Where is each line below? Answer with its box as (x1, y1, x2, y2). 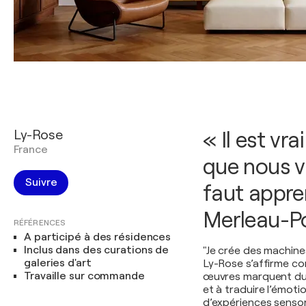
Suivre (25, 176, 57, 189)
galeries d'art (24, 257, 92, 269)
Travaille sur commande (24, 270, 145, 282)
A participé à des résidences (24, 231, 171, 243)
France (14, 143, 48, 156)
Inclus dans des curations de (24, 244, 169, 256)
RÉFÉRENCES (14, 218, 66, 227)
